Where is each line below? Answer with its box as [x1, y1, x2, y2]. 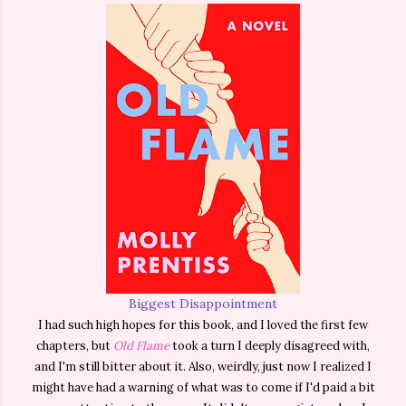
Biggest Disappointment [129, 295, 277, 313]
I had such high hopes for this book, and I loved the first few [38, 317, 368, 333]
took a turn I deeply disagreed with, [169, 338, 370, 354]
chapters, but [36, 338, 113, 354]
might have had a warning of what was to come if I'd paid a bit [31, 380, 375, 396]
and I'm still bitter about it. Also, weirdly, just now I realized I [34, 359, 372, 375]
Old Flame [113, 338, 169, 354]
